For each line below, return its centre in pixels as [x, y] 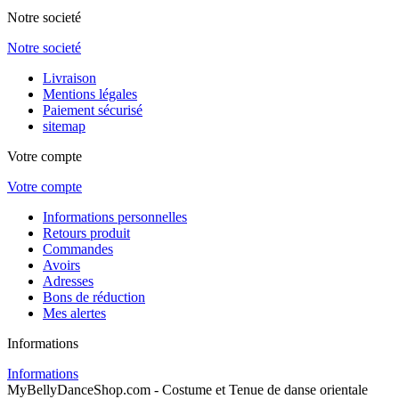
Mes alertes [74, 313]
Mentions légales [90, 94]
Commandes [78, 248]
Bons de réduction [94, 297]
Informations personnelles [115, 216]
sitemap [64, 126]
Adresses [68, 281]
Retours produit [86, 232]
